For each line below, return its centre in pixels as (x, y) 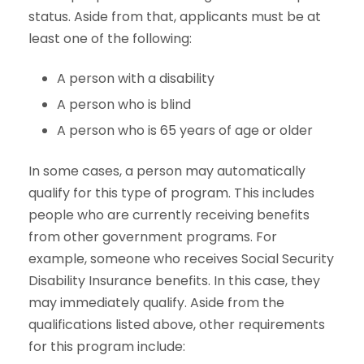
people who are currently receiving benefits (169, 214)
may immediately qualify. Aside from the (156, 302)
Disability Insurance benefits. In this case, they (174, 280)
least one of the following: (110, 38)
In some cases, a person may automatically (167, 171)
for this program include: (107, 346)
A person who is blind (124, 104)
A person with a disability (139, 78)
